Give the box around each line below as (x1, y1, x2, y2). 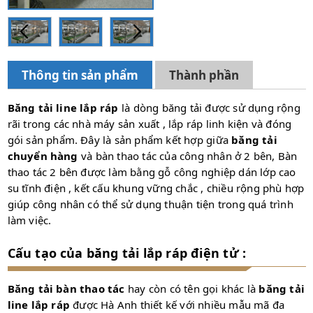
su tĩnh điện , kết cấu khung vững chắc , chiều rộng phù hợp (7, 181, 305, 196)
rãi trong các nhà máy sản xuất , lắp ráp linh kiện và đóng (7, 117, 292, 131)
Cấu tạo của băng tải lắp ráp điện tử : (7, 245, 247, 262)
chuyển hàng (7, 149, 78, 163)
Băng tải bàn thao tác (7, 282, 125, 296)
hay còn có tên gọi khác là (124, 282, 259, 296)
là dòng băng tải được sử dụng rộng (118, 101, 300, 115)
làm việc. (7, 213, 52, 228)
